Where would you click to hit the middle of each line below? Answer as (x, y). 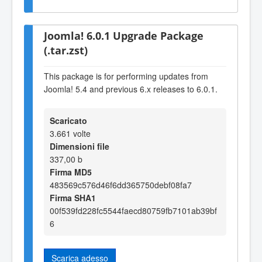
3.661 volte (70, 134)
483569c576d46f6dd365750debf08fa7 (121, 185)
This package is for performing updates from (126, 76)
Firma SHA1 (73, 198)
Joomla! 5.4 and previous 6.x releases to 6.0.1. (131, 89)
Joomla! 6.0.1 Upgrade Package (124, 36)
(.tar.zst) (66, 50)
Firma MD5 (71, 172)
